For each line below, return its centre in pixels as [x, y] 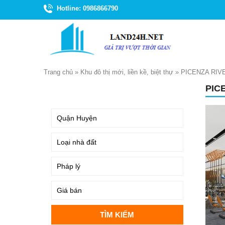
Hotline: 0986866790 [87, 8]
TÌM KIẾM [69, 90]
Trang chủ [58, 72]
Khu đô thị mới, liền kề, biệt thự [127, 72]
